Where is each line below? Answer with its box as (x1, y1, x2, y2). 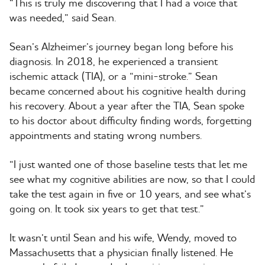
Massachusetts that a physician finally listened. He (9, 245, 233, 259)
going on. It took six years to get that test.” (9, 201, 204, 215)
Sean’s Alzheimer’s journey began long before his (9, 39, 233, 53)
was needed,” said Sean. (9, 10, 116, 24)
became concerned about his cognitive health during (9, 83, 246, 98)
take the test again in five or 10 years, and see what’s (9, 186, 251, 201)
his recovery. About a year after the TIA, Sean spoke (9, 98, 244, 112)
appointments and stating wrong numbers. (9, 128, 208, 142)
